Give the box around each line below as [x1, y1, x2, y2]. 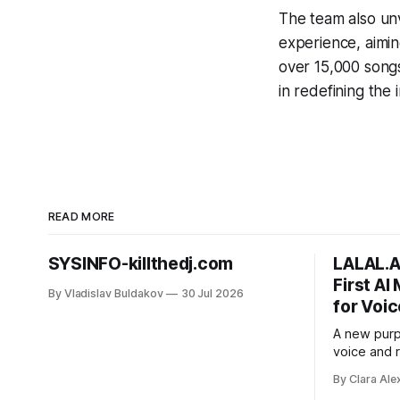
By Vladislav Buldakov [47, 286, 163, 300]
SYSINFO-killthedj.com [47, 253, 234, 274]
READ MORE [47, 209, 115, 223]
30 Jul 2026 [180, 286, 245, 300]
